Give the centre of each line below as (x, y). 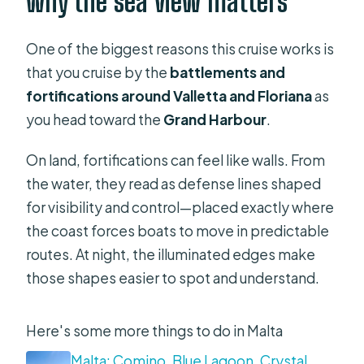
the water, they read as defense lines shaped (174, 183)
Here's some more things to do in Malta (155, 330)
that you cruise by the (98, 72)
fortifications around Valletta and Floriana (169, 95)
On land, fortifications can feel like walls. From (176, 160)
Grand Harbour (215, 119)
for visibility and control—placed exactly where (180, 207)
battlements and (228, 72)
